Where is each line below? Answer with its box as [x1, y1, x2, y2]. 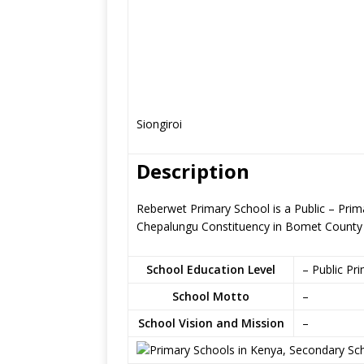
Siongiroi [136, 116, 182, 132]
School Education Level [146, 262, 275, 277]
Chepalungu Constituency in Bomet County [136, 219, 362, 234]
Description [136, 158, 249, 184]
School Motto [172, 288, 249, 304]
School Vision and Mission [137, 315, 284, 331]
